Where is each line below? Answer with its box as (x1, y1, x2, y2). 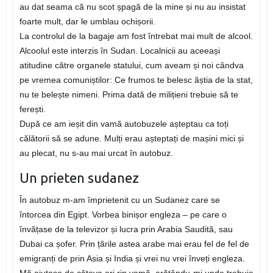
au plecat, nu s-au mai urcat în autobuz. (19, 148, 173, 158)
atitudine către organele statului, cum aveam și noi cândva (19, 60, 244, 71)
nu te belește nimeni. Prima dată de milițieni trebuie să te (19, 90, 238, 100)
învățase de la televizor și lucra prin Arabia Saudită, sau (19, 224, 233, 235)
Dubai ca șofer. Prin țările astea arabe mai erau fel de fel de (19, 239, 249, 249)
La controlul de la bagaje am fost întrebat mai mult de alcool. (19, 31, 253, 41)
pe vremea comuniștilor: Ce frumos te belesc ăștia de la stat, (19, 75, 253, 85)
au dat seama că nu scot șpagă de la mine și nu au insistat (19, 2, 246, 12)
